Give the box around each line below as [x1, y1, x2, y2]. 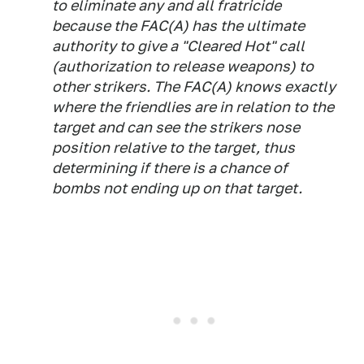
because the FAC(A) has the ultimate [52, 17, 305, 34]
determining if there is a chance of [52, 159, 288, 176]
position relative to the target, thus [52, 139, 295, 156]
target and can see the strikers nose [52, 119, 300, 136]
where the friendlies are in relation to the [52, 98, 334, 115]
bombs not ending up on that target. [52, 180, 302, 197]
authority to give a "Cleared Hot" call [52, 37, 305, 54]
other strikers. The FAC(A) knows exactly [52, 78, 336, 95]
